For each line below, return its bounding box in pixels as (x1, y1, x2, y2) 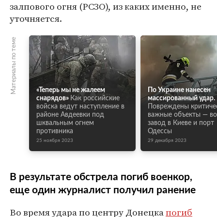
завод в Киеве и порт (148, 120, 214, 126)
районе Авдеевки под (36, 111, 104, 118)
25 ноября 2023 (36, 138, 73, 143)
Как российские (70, 95, 120, 102)
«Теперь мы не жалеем (36, 87, 105, 93)
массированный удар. (148, 95, 215, 102)
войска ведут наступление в (36, 103, 124, 110)
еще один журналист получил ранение (10, 185, 196, 195)
